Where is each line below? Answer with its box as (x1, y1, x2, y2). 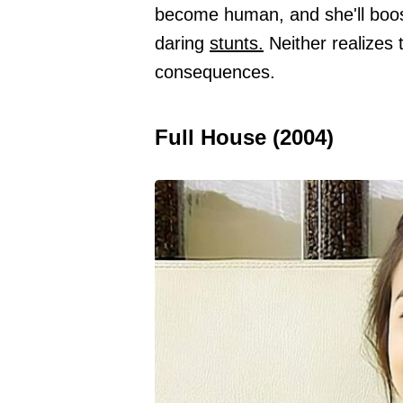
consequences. (155, 61, 275, 82)
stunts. (210, 32, 264, 53)
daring (155, 32, 210, 53)
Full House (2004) (155, 124, 334, 149)
